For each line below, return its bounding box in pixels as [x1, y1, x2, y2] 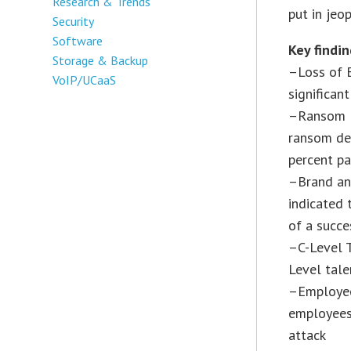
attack [288, 325, 327, 344]
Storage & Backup [52, 52, 149, 68]
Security [52, 13, 95, 29]
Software [52, 32, 103, 49]
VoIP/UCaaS [52, 71, 117, 88]
